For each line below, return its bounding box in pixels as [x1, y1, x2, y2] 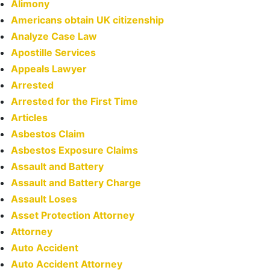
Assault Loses [11, 193, 77, 205]
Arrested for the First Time [11, 95, 138, 107]
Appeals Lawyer [11, 63, 87, 75]
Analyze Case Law [11, 30, 97, 42]
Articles [11, 111, 48, 124]
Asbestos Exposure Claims [11, 144, 138, 156]
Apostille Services [11, 46, 96, 58]
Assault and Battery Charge [11, 177, 141, 189]
